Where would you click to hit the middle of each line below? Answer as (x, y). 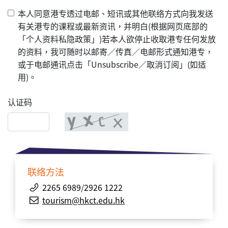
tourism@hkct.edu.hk (83, 200)
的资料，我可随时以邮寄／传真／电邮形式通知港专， (116, 52)
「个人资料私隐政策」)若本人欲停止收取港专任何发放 (117, 39)
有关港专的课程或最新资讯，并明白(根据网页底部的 (113, 26)
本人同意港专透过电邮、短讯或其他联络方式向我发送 (116, 13)
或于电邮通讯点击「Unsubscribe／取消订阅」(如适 (112, 64)
